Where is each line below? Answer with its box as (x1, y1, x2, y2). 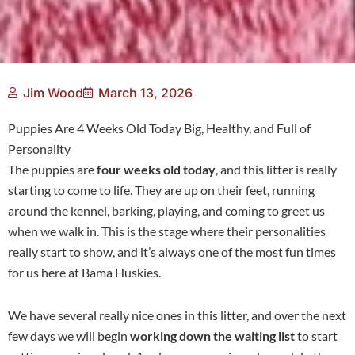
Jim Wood (23, 84, 83, 101)
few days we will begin (8, 327, 130, 343)
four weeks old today (97, 161, 216, 177)
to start (295, 327, 338, 343)
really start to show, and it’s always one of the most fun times (8, 243, 336, 259)
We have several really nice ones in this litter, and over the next (8, 307, 346, 323)
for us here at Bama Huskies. (8, 264, 161, 280)
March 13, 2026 (98, 84, 193, 101)
